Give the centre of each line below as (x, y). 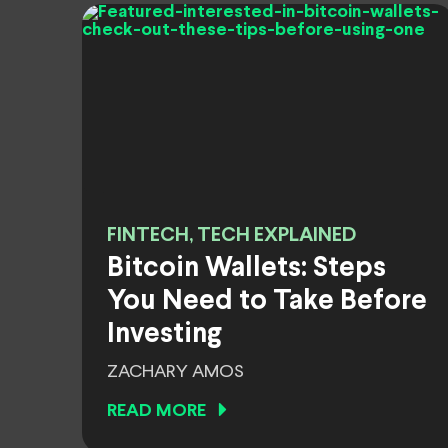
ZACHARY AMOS (175, 372)
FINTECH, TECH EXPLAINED (231, 235)
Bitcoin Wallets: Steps (246, 269)
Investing (164, 335)
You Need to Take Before (267, 302)
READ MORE (156, 411)
